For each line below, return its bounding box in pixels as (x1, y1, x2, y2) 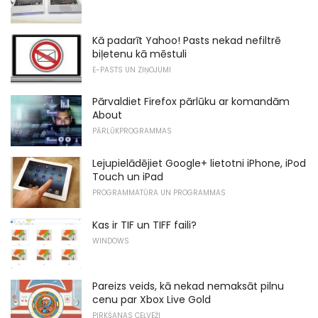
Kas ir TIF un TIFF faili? (92, 217, 197, 232)
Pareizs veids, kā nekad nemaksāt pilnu (92, 279, 284, 294)
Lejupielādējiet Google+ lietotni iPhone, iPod (92, 156, 306, 171)
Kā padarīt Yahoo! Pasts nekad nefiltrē (92, 33, 281, 48)
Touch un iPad (92, 170, 163, 185)
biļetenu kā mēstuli (92, 46, 187, 61)
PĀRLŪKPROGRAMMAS (92, 126, 172, 137)
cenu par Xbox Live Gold (92, 292, 211, 307)
